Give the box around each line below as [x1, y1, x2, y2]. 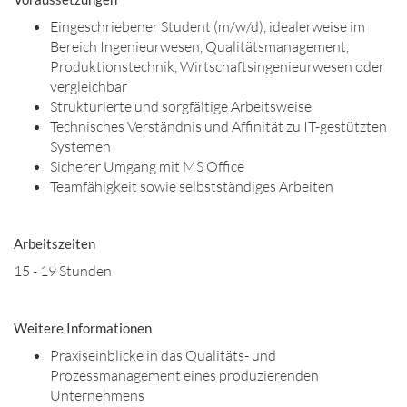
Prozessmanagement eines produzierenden [50, 366, 319, 384]
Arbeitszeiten [14, 235, 95, 252]
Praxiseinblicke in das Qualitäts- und [50, 346, 276, 364]
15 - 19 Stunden [14, 262, 112, 280]
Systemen [50, 137, 111, 155]
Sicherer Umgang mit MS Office [50, 157, 244, 175]
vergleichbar [50, 77, 127, 95]
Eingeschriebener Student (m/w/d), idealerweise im [50, 17, 365, 35]
